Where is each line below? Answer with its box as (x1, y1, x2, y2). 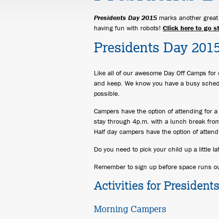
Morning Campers (94, 203, 166, 215)
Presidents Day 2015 (94, 13, 157, 22)
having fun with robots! (94, 23, 163, 32)
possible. (94, 89, 120, 98)
